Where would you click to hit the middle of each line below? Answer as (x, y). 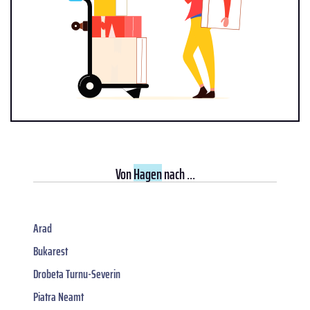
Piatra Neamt (58, 297)
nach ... (178, 174)
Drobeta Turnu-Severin (77, 274)
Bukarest (51, 251)
